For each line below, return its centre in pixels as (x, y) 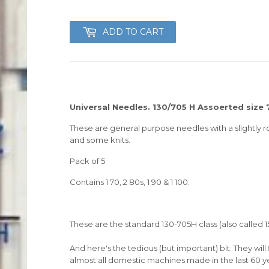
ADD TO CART (133, 32)
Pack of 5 (87, 161)
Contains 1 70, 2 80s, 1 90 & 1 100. (130, 182)
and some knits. (100, 140)
